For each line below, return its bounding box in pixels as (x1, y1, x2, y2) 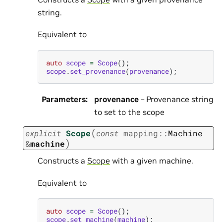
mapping (123, 127, 158, 138)
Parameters (42, 94, 86, 104)
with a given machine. (110, 156, 193, 166)
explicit (25, 127, 61, 138)
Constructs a (38, 156, 87, 166)
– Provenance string (139, 94, 214, 104)
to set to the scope (94, 107, 165, 117)
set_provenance (70, 66, 125, 76)
